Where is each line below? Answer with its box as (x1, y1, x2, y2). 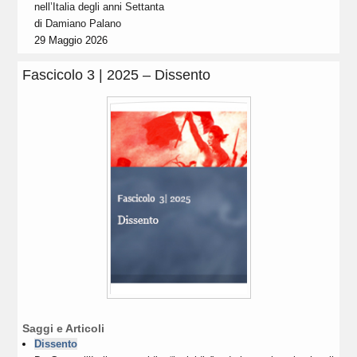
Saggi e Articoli (22, 321, 105, 335)
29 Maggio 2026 (34, 33, 108, 46)
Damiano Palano (45, 17, 122, 29)
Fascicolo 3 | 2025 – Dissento (22, 66, 211, 83)
